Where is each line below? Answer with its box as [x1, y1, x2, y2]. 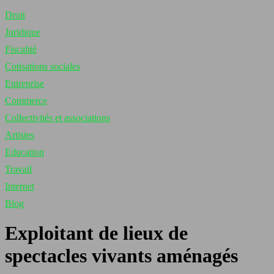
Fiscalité [5, 44, 37, 54]
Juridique [5, 27, 40, 37]
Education [5, 147, 44, 157]
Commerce [5, 95, 47, 106]
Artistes [5, 130, 34, 140]
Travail [5, 164, 32, 174]
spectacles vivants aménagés [5, 245, 238, 267]
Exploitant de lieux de [5, 222, 188, 245]
